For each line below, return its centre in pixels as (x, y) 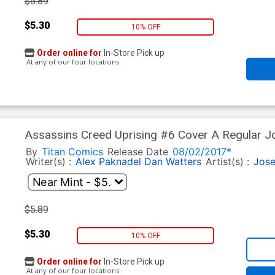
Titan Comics (72, 152)
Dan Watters (172, 162)
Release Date (137, 152)
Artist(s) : (229, 162)
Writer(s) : (50, 162)
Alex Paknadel (108, 162)
